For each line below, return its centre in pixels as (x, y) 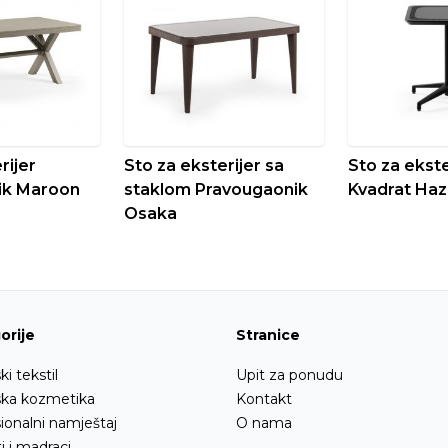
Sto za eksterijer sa (203, 165)
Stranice (268, 334)
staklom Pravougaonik (215, 189)
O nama (264, 422)
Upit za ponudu (289, 374)
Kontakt (264, 398)
